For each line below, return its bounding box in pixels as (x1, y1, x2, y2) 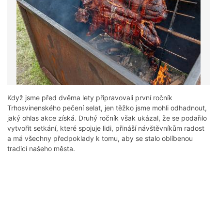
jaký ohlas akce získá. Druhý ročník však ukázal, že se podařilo (7, 114, 207, 123)
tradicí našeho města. (7, 144, 75, 153)
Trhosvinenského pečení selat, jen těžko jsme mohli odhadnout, (7, 104, 207, 112)
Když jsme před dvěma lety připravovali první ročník (7, 93, 172, 102)
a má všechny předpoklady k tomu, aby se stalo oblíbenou (7, 134, 193, 143)
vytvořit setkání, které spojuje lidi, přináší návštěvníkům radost (7, 124, 204, 133)
